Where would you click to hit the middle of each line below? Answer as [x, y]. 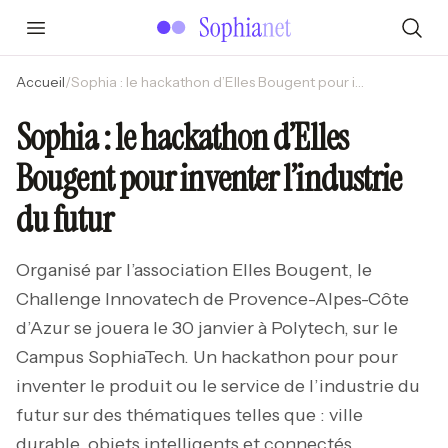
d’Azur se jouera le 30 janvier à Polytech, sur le [207, 328]
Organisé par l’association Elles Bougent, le [194, 270]
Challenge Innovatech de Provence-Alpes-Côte [212, 299]
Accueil [40, 82]
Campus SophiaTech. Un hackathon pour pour [207, 357]
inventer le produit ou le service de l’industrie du [218, 386]
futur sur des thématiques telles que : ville [189, 415]
